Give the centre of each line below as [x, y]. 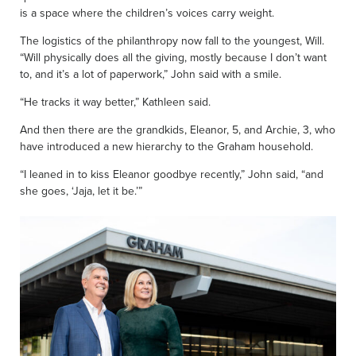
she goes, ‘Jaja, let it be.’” [81, 190]
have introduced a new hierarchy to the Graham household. [166, 146]
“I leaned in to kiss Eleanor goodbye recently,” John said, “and [172, 174]
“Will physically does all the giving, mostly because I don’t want [173, 57]
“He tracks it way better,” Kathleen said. [115, 101]
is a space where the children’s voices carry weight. [147, 12]
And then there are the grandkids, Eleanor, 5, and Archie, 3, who [178, 129]
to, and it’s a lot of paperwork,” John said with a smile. [151, 74]
